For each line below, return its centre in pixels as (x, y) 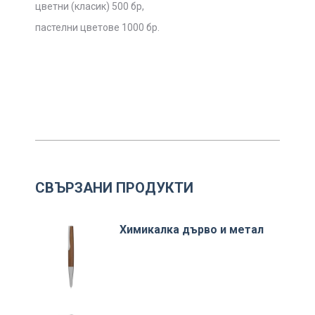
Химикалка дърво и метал (192, 229)
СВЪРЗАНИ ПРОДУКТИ (114, 187)
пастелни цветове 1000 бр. (97, 27)
